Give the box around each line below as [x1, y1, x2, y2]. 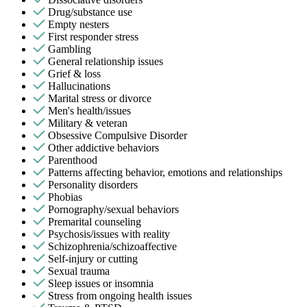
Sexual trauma [48, 265, 110, 277]
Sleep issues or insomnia [48, 277, 153, 289]
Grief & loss [48, 67, 101, 79]
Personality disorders [48, 178, 138, 191]
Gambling [48, 42, 91, 55]
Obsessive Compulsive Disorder [48, 129, 187, 141]
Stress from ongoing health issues [48, 289, 192, 302]
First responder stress [48, 30, 138, 42]
